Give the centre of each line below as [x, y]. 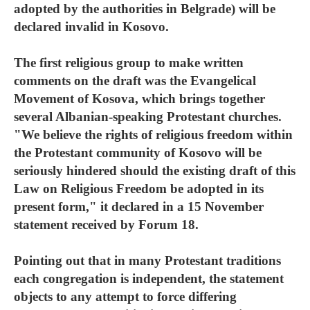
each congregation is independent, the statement [149, 279]
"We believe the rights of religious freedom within [153, 135]
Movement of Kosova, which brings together [139, 99]
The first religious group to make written [129, 63]
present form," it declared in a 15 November [139, 207]
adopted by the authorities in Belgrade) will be [145, 9]
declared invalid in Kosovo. [91, 27]
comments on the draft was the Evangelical [135, 81]
